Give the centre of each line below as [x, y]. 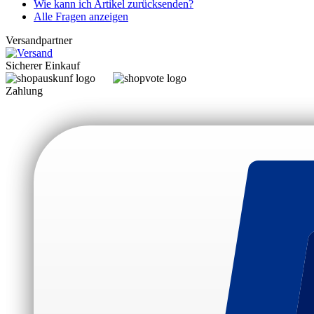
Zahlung [24, 90]
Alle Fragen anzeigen [81, 16]
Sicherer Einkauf [43, 65]
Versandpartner [39, 40]
